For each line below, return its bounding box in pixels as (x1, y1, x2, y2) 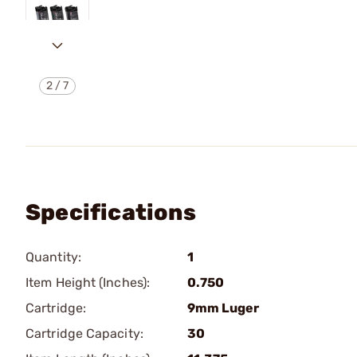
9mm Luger (187, 300, 259, 316)
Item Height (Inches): (25, 275, 151, 290)
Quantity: (25, 249, 81, 265)
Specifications (25, 199, 196, 226)
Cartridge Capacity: (25, 326, 143, 341)
